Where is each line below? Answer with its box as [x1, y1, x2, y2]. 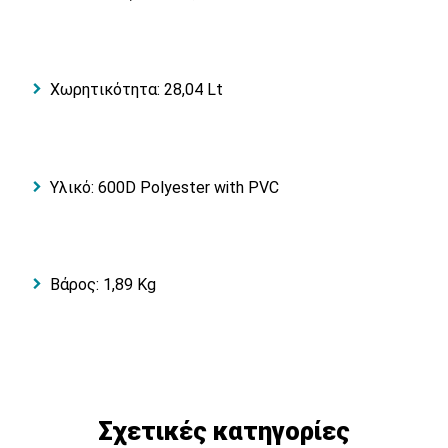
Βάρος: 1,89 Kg [50, 274, 156, 294]
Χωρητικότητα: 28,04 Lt [50, 80, 223, 100]
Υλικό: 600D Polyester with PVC [50, 177, 279, 197]
